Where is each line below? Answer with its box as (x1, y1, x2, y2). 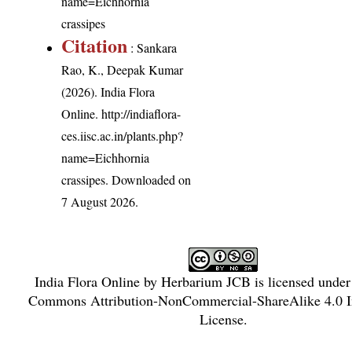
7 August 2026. (61, 193, 139, 211)
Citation (61, 31, 128, 60)
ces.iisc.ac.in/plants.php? (61, 127, 184, 145)
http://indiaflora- (101, 105, 181, 123)
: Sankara (127, 39, 178, 57)
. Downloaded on (105, 171, 192, 189)
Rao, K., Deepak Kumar (61, 61, 184, 79)
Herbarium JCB (161, 272, 251, 291)
